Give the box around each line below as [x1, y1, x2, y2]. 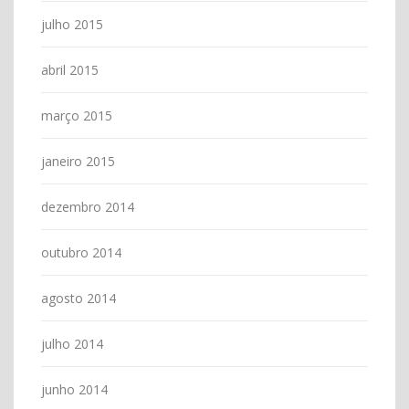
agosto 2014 [41, 288, 116, 307]
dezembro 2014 [41, 197, 134, 215]
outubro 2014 [41, 243, 121, 261]
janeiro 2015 [41, 152, 115, 170]
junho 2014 [41, 380, 108, 398]
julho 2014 [41, 334, 103, 352]
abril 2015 [41, 60, 99, 79]
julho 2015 [41, 15, 103, 33]
